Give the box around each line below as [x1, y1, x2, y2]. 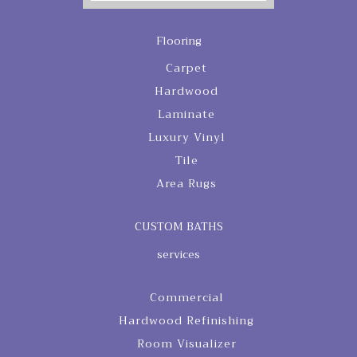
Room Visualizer [136, 334, 237, 354]
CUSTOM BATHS [134, 217, 223, 237]
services [157, 245, 200, 265]
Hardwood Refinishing [119, 311, 254, 331]
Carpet [166, 58, 207, 78]
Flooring [155, 31, 202, 51]
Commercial [149, 288, 224, 308]
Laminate [158, 104, 215, 124]
